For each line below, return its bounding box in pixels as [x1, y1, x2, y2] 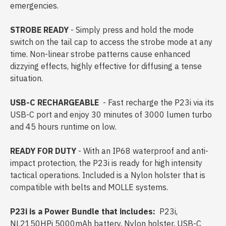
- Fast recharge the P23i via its [99, 97, 214, 107]
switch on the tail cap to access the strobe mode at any [10, 37, 212, 47]
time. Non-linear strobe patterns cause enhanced [10, 49, 190, 59]
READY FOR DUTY [10, 146, 76, 156]
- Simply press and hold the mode [69, 25, 194, 35]
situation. [10, 73, 45, 83]
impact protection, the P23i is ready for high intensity [10, 158, 202, 168]
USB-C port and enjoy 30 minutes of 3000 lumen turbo [10, 109, 212, 120]
